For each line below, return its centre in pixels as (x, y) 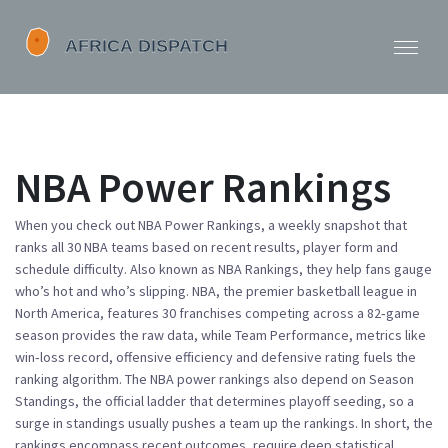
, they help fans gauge (365, 269)
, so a (398, 401)
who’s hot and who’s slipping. (103, 291)
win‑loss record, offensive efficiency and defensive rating (187, 357)
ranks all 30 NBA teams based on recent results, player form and (206, 247)
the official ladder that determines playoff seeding (232, 401)
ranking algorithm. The (82, 379)
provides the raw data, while (147, 335)
